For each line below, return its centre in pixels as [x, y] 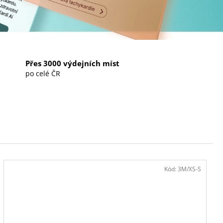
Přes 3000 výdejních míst [72, 64]
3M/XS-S [189, 169]
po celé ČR [43, 74]
